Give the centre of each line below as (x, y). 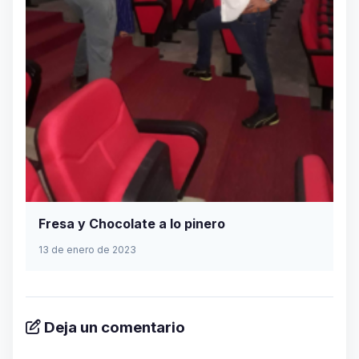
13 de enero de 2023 (87, 249)
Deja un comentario (113, 327)
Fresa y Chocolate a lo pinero (132, 223)
